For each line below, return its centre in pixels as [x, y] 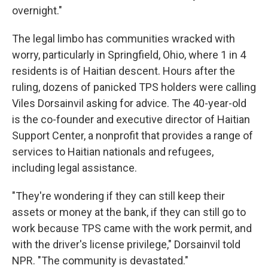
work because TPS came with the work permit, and [132, 228]
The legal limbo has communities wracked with [124, 39]
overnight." [37, 10]
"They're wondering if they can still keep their [118, 196]
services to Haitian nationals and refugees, [113, 152]
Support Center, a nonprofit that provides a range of [133, 135]
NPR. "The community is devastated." [100, 261]
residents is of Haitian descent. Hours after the [124, 71]
